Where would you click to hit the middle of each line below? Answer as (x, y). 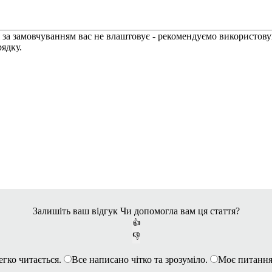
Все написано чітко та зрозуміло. (140, 260)
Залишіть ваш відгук (75, 211)
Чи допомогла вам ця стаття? (180, 211)
